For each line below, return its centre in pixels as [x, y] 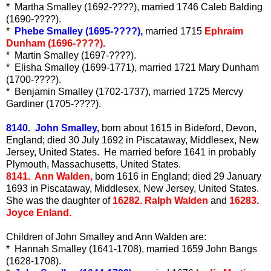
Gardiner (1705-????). [54, 103]
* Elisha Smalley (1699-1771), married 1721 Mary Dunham [132, 67]
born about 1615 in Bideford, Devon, [178, 128]
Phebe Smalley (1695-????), [79, 31]
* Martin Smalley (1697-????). [71, 55]
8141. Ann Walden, [51, 176]
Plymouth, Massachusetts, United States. [93, 164]
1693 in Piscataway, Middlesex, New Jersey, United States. [134, 188]
